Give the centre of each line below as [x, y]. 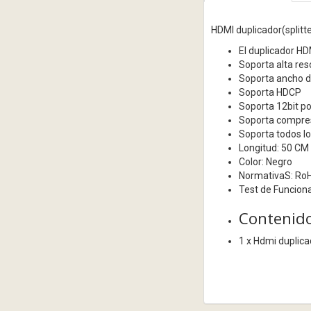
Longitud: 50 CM [274, 148]
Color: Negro [265, 162]
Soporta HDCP [270, 93]
